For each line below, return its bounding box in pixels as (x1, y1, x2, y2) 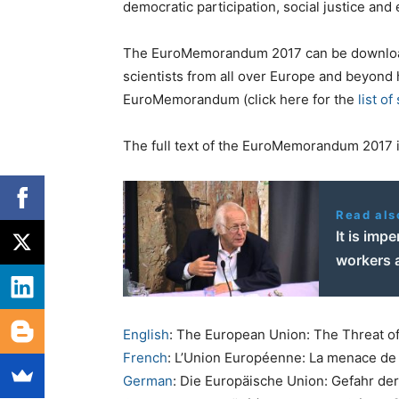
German (123, 372, 173, 390)
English (123, 326, 169, 344)
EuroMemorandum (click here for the (123, 91, 358, 109)
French (123, 349, 167, 367)
